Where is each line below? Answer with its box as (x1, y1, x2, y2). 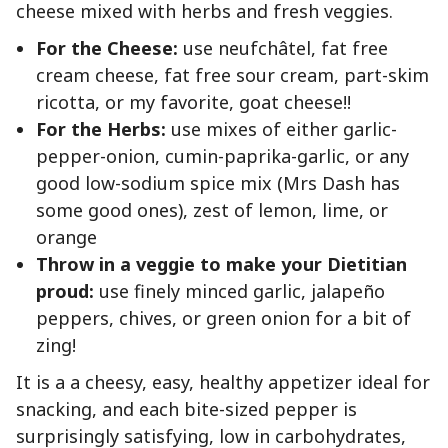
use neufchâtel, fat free (183, 36, 388, 61)
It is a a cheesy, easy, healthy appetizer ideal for (16, 370, 430, 395)
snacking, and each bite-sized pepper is (16, 397, 357, 422)
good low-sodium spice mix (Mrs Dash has (36, 171, 400, 196)
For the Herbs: (36, 117, 171, 142)
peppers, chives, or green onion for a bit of (36, 306, 411, 331)
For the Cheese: (36, 36, 183, 61)
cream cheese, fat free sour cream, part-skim (36, 63, 429, 88)
